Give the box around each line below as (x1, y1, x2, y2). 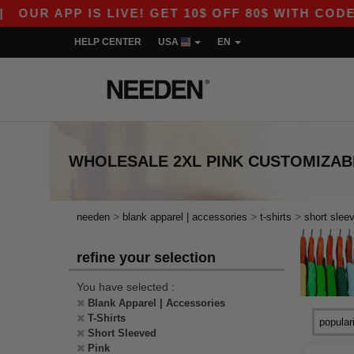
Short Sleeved (88, 327, 156, 339)
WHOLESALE (69, 153, 168, 170)
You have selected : (77, 281, 175, 293)
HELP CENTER (74, 36, 141, 47)
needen (77, 211, 110, 223)
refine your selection (77, 250, 216, 265)
